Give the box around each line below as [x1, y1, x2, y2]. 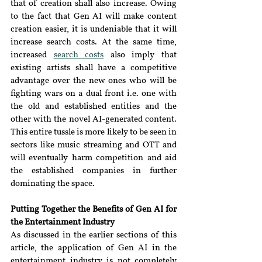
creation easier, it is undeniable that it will [11, 25, 177, 34]
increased [11, 51, 54, 60]
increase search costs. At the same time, [11, 38, 177, 47]
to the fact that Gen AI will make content [11, 12, 177, 21]
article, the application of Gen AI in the [11, 244, 177, 253]
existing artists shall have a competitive [11, 64, 177, 73]
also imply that [110, 51, 177, 60]
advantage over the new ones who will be [11, 77, 177, 85]
